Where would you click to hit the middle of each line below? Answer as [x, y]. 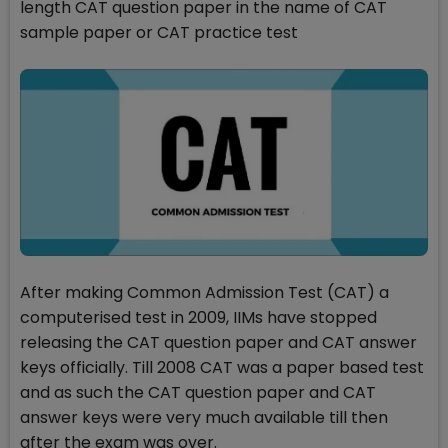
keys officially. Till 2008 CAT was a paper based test [222, 368]
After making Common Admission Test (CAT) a [204, 293]
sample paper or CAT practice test [159, 32]
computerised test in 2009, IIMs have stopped [198, 318]
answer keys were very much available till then [204, 418]
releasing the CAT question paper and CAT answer [218, 343]
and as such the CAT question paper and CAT [198, 393]
